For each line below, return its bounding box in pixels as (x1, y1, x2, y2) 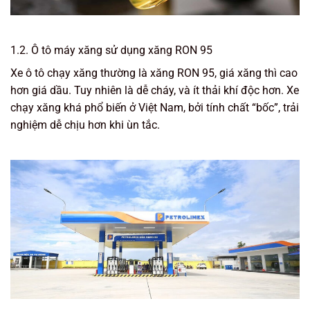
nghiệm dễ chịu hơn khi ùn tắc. (10, 118, 160, 132)
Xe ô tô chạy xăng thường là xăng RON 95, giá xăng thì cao (10, 66, 298, 80)
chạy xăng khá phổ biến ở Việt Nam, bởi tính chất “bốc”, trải (10, 101, 299, 115)
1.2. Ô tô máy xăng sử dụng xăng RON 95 (10, 44, 212, 57)
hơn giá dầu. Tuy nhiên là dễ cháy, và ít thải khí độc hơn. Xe (10, 84, 299, 98)
